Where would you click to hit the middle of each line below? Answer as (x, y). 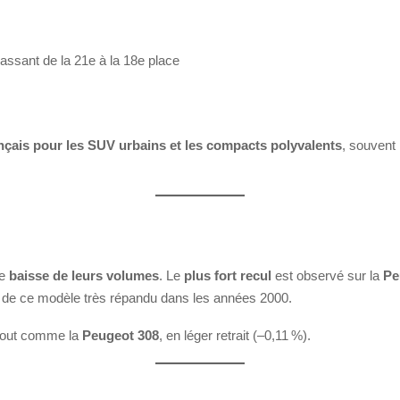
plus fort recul (228, 275)
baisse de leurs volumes (84, 275)
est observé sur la (327, 275)
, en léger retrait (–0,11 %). (235, 335)
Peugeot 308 (121, 335)
